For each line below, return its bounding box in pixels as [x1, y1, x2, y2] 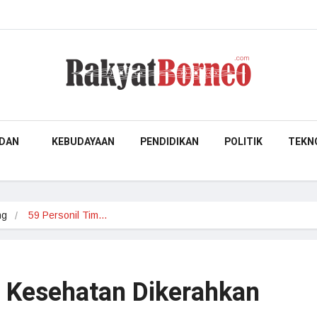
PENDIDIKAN [140, 134, 199, 149]
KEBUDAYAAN [52, 134, 115, 149]
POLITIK [224, 134, 263, 149]
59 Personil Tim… [28, 209, 108, 221]
